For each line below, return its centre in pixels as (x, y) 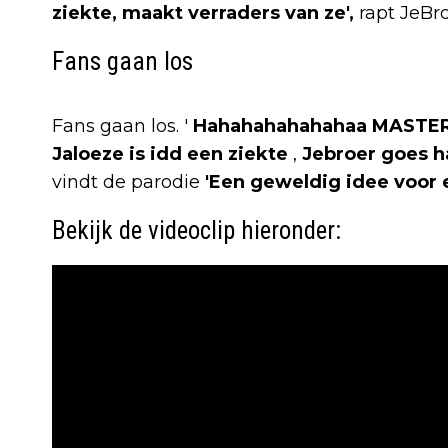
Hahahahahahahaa (280, 125)
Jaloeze (88, 153)
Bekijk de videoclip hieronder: (196, 230)
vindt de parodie (128, 181)
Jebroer (339, 153)
